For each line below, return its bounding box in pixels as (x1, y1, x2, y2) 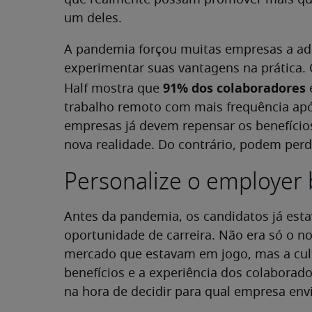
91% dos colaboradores (163, 79, 306, 97)
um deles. (64, 13, 122, 25)
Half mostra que (64, 83, 163, 95)
